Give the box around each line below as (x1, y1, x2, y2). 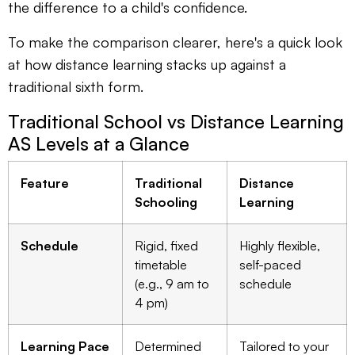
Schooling (135, 193, 197, 210)
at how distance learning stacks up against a (8, 55, 286, 73)
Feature (21, 174, 69, 191)
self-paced (239, 256, 301, 273)
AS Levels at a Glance (8, 131, 189, 155)
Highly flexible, (239, 237, 320, 254)
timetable (135, 256, 187, 273)
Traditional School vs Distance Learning (8, 109, 344, 133)
